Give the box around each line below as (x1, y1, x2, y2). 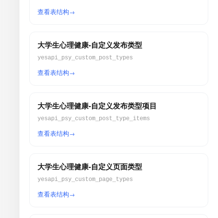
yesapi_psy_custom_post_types (37, 54, 133, 61)
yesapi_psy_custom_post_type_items (37, 115, 150, 122)
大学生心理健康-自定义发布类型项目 (37, 100, 157, 111)
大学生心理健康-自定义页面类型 (37, 161, 142, 172)
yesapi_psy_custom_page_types (37, 176, 133, 183)
